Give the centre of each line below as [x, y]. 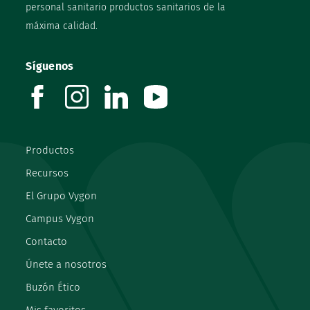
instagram [131, 91]
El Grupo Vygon [62, 196]
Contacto [47, 242]
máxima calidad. [62, 26]
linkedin [166, 91]
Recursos [47, 173]
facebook [90, 91]
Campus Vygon [60, 219]
